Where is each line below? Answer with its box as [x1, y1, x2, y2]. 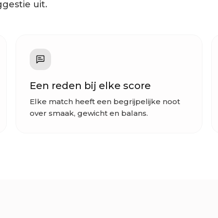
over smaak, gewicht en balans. [30, 109, 148, 118]
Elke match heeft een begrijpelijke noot [30, 97, 181, 107]
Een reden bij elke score [30, 80, 151, 92]
